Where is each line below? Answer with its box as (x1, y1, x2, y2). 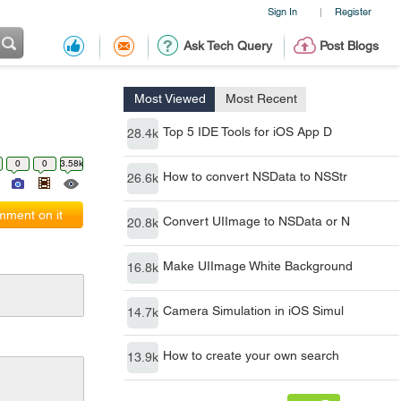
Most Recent (226, 91, 297, 106)
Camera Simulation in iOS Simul (163, 303, 344, 318)
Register (334, 5, 371, 17)
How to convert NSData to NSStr (163, 169, 347, 183)
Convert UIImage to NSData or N (163, 214, 350, 228)
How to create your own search (163, 348, 339, 363)
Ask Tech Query (183, 38, 272, 53)
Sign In (267, 5, 297, 17)
